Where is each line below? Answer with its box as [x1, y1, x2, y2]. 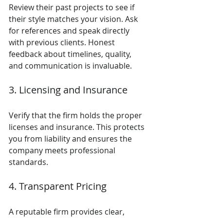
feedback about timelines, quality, [9, 48, 133, 59]
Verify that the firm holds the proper [9, 109, 144, 121]
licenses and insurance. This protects [9, 121, 146, 132]
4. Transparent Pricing [9, 179, 107, 193]
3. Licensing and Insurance [9, 83, 127, 96]
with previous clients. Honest [9, 36, 117, 48]
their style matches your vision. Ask [9, 13, 140, 24]
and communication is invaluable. [9, 60, 132, 71]
